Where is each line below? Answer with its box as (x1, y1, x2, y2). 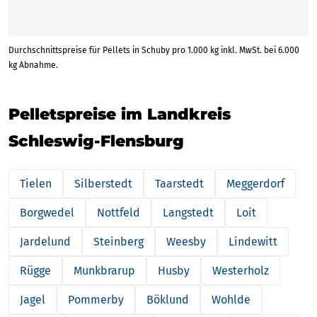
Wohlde (212, 292, 250, 306)
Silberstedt (74, 176, 132, 190)
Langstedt (163, 205, 214, 219)
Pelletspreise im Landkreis (8, 104, 231, 124)
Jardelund (20, 234, 71, 248)
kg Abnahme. (8, 59, 58, 70)
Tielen (20, 176, 52, 190)
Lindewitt (229, 234, 277, 248)
